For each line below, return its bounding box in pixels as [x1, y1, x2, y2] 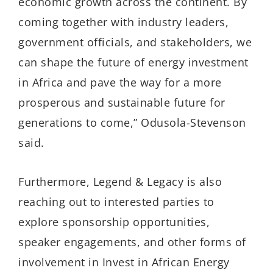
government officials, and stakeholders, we [18, 34, 252, 49]
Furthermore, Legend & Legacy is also [18, 174, 222, 190]
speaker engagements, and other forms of [18, 235, 246, 250]
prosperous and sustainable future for [18, 94, 225, 110]
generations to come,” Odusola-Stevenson [18, 115, 246, 130]
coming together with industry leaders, [18, 14, 229, 29]
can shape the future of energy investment [18, 54, 249, 69]
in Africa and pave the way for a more [18, 74, 222, 90]
